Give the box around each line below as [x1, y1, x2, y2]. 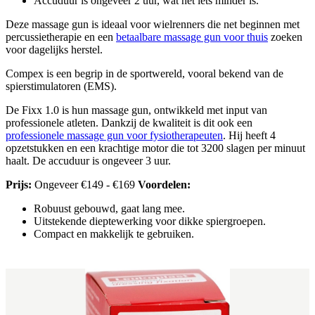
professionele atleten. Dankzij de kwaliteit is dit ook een [6, 116, 252, 129]
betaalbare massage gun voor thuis [116, 30, 268, 43]
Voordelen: [138, 178, 191, 191]
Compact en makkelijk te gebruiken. [34, 227, 194, 240]
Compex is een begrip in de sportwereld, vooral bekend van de [6, 67, 283, 79]
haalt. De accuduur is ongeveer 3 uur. [6, 154, 171, 167]
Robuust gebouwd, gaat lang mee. [34, 202, 185, 214]
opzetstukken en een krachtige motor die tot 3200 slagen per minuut [6, 141, 305, 154]
